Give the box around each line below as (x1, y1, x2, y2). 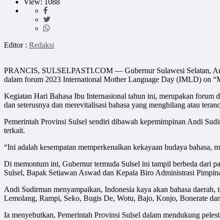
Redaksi (29, 41, 54, 49)
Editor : (4, 41, 29, 49)
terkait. (4, 126, 25, 135)
